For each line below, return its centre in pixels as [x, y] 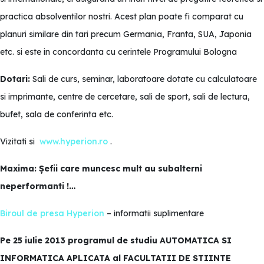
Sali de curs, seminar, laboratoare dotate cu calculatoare [143, 79]
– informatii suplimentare [155, 213]
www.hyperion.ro [74, 141]
